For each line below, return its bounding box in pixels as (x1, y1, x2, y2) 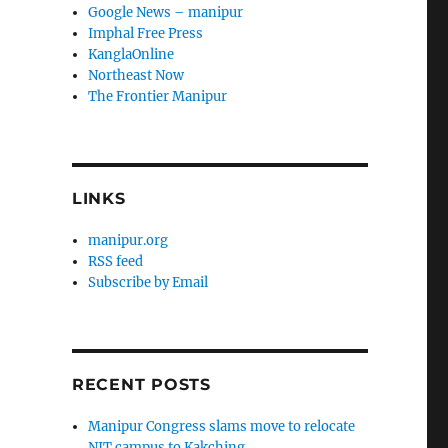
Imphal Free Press (88, 25, 204, 43)
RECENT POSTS (71, 375, 211, 395)
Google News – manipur (88, 4, 244, 22)
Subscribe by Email (88, 274, 209, 292)
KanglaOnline (88, 46, 175, 64)
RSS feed (88, 253, 144, 271)
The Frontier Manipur (88, 88, 228, 106)
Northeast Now (88, 67, 185, 85)
